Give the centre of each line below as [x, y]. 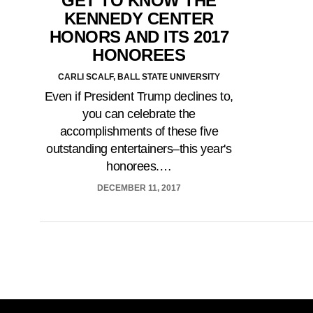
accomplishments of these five [139, 131]
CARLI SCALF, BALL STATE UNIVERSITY [139, 77]
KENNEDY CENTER [139, 18]
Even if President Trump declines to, [139, 96]
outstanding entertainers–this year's [139, 148]
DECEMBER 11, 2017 [139, 188]
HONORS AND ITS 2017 [139, 36]
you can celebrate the [139, 114]
